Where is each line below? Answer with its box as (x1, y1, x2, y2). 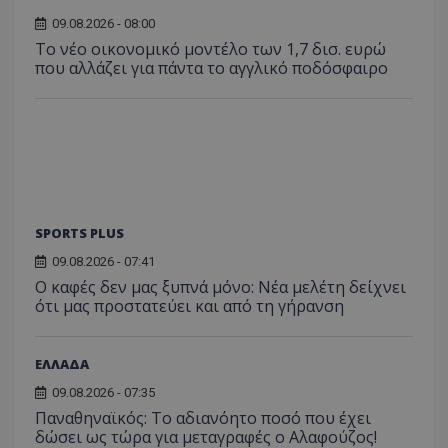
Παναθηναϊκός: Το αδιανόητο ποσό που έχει (35, 406, 371, 429)
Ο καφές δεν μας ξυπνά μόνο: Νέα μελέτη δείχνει (35, 275, 406, 298)
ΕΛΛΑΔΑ (35, 354, 89, 373)
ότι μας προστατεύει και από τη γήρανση (35, 294, 344, 317)
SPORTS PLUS (35, 223, 124, 242)
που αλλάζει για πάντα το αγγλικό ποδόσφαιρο (35, 56, 388, 79)
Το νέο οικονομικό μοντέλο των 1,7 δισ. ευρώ (35, 37, 386, 60)
